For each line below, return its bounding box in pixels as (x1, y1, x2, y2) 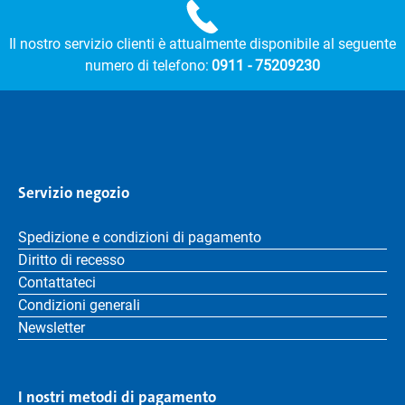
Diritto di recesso (18, 251, 125, 268)
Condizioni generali (18, 297, 140, 314)
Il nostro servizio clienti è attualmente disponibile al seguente (9, 35, 396, 52)
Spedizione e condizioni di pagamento (18, 229, 261, 246)
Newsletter (18, 319, 85, 336)
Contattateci (18, 274, 96, 291)
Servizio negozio (18, 183, 129, 202)
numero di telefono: (85, 57, 209, 74)
